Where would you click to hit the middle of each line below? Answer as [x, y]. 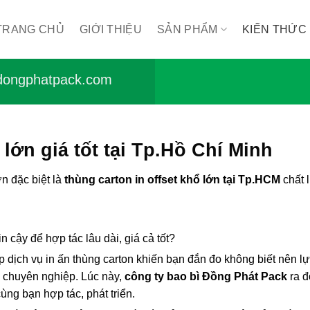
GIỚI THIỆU [111, 29]
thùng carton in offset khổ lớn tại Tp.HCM [172, 180]
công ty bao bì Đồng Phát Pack [206, 277]
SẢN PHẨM [188, 29]
